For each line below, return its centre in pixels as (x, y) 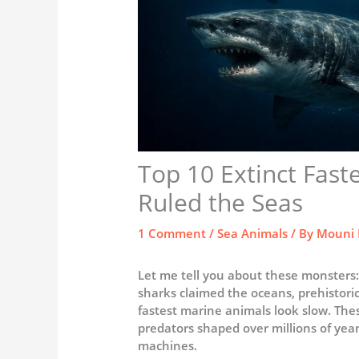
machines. (168, 345)
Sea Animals (253, 233)
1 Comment (172, 233)
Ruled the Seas (221, 202)
